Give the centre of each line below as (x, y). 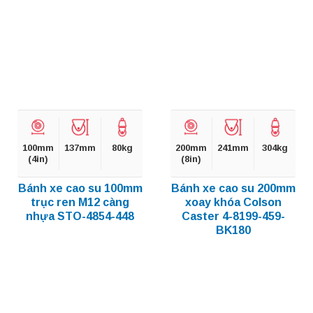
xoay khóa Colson (233, 203)
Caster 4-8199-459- (233, 217)
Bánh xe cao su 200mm (233, 189)
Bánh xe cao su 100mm (80, 189)
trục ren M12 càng (80, 203)
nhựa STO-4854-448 (80, 217)
